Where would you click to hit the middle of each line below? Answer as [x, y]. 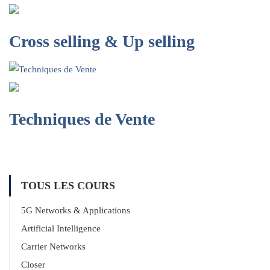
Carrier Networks [53, 247]
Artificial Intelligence [61, 229]
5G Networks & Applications [76, 211]
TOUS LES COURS [68, 186]
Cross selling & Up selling [102, 42]
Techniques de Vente [82, 119]
